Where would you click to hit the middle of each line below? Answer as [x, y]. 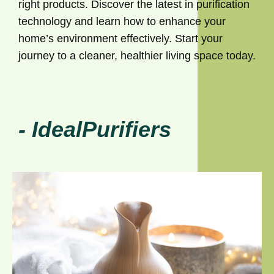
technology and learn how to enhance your [122, 22]
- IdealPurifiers [95, 130]
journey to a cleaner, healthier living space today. [137, 56]
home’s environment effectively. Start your [120, 39]
